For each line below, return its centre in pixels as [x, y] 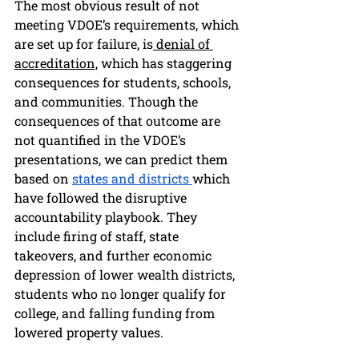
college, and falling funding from [116, 313]
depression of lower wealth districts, [126, 275]
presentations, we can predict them [123, 159]
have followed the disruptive [102, 198]
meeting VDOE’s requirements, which [128, 25]
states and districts [132, 179]
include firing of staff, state [98, 236]
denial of [183, 44]
